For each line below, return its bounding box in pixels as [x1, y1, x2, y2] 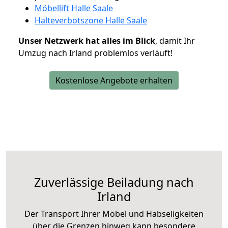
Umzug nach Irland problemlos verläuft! [18, 47, 173, 59]
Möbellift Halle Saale [35, 3, 113, 14]
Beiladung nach [107, 174, 194, 191]
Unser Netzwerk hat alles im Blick [18, 35, 155, 47]
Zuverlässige [34, 174, 107, 191]
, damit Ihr [155, 35, 195, 47]
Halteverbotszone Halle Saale [35, 15, 147, 26]
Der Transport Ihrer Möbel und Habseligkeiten [24, 208, 204, 220]
